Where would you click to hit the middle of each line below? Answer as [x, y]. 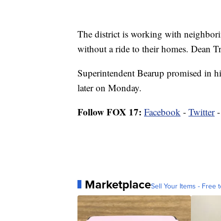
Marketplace [118, 184]
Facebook [162, 111]
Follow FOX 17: [110, 111]
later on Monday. [110, 87]
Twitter [202, 111]
